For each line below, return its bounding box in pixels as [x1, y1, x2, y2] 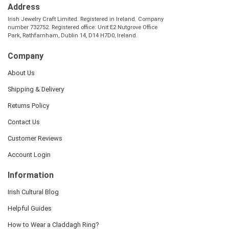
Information [8, 170, 54, 180]
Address [8, 2, 40, 12]
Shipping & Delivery [8, 85, 64, 94]
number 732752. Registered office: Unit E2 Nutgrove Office [8, 24, 157, 31]
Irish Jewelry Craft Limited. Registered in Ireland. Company [8, 16, 164, 23]
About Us [8, 69, 35, 77]
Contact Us [8, 118, 40, 126]
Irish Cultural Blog [8, 188, 59, 196]
